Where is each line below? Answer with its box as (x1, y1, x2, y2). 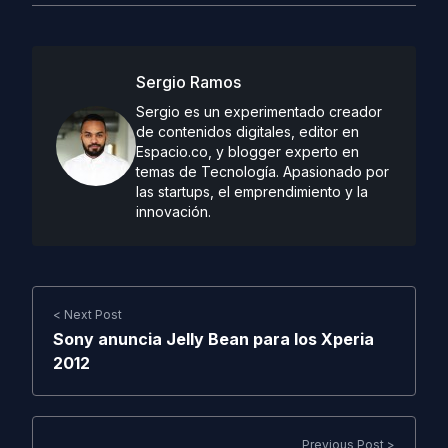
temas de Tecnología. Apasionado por (136, 163, 389, 180)
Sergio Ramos (136, 72, 241, 92)
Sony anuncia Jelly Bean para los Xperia (53, 329, 374, 349)
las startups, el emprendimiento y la (136, 183, 368, 200)
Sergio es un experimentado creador (136, 103, 382, 120)
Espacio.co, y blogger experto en (136, 143, 359, 160)
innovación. (136, 203, 211, 220)
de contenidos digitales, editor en (136, 123, 359, 140)
